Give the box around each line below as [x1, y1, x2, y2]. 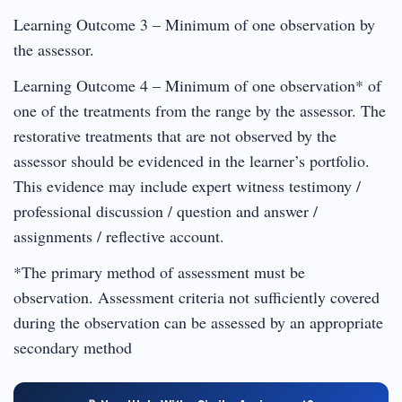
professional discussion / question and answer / [13, 199, 318, 222]
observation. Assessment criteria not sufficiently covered [13, 285, 380, 308]
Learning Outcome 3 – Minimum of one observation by [13, 13, 375, 35]
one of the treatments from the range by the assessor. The [13, 99, 386, 121]
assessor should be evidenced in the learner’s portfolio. [13, 149, 370, 171]
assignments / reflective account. [13, 224, 224, 247]
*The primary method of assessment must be [13, 260, 305, 283]
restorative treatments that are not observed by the [13, 124, 336, 146]
